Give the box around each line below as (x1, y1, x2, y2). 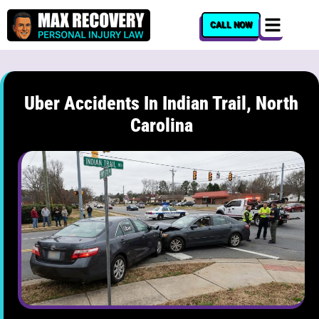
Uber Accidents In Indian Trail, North (24, 93, 298, 114)
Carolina (130, 115, 193, 136)
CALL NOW (209, 20, 252, 30)
